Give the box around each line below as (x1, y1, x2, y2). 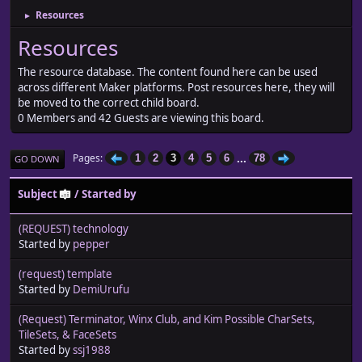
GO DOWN (15, 152, 60, 165)
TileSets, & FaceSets (19, 326, 116, 342)
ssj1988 (73, 342, 111, 357)
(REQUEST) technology (19, 221, 128, 236)
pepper (73, 236, 110, 251)
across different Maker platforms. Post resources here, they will (18, 79, 335, 95)
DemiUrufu (73, 281, 129, 297)
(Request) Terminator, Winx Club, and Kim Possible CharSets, (19, 311, 315, 326)
